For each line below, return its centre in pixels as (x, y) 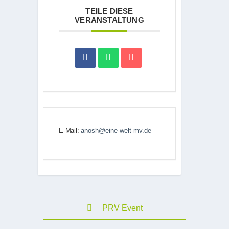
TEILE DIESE (109, 11)
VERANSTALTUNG (109, 20)
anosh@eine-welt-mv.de (116, 131)
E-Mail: (70, 131)
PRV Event (122, 208)
